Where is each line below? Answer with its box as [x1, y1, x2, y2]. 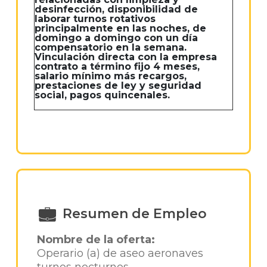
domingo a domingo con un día [35, 32, 198, 44]
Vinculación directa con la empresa [35, 51, 217, 63]
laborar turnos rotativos [35, 13, 156, 24]
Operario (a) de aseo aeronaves [36, 247, 203, 260]
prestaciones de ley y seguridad [35, 80, 201, 91]
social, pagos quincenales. [35, 89, 170, 101]
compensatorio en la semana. [35, 42, 187, 53]
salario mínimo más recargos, [35, 70, 187, 82]
